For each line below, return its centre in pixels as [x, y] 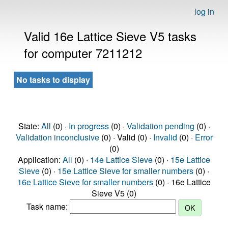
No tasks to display [53, 80]
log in [204, 11]
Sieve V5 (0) [114, 193]
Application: [40, 160]
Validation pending [160, 126]
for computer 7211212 [83, 53]
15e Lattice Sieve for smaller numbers [125, 171]
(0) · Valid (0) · [126, 137]
